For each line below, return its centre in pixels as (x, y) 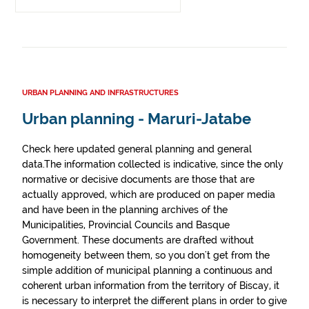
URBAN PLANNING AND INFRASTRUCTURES (100, 93)
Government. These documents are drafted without (138, 240)
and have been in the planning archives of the (125, 210)
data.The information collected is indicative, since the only (153, 164)
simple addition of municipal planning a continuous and (147, 270)
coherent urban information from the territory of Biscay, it (151, 286)
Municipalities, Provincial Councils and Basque (126, 225)
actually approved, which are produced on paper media (149, 195)
